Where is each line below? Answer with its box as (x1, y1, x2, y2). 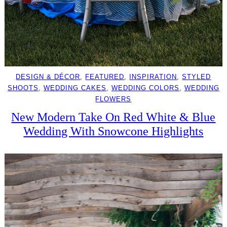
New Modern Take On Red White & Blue (11, 110, 216, 124)
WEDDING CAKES (43, 84, 106, 92)
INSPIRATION (129, 73, 177, 81)
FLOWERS (95, 95, 132, 103)
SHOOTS (7, 84, 39, 92)
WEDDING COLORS (111, 84, 179, 92)
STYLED (182, 73, 211, 81)
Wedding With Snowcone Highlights (23, 124, 204, 138)
